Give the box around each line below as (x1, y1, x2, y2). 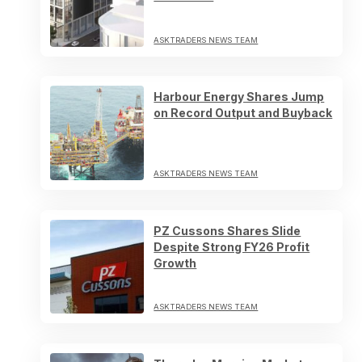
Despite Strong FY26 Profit (154, 239, 310, 254)
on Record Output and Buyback (154, 106, 333, 120)
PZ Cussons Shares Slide (154, 223, 301, 238)
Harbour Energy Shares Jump (154, 90, 325, 104)
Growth (154, 255, 197, 270)
